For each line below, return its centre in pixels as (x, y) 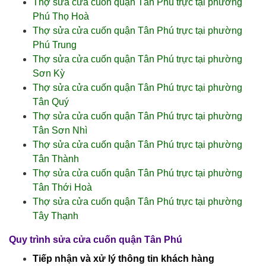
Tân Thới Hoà (62, 187)
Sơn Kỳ (49, 73)
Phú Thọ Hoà (61, 16)
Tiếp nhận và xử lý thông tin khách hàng (123, 259)
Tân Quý (51, 102)
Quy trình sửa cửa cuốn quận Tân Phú (96, 240)
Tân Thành (56, 159)
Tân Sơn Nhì (60, 130)
